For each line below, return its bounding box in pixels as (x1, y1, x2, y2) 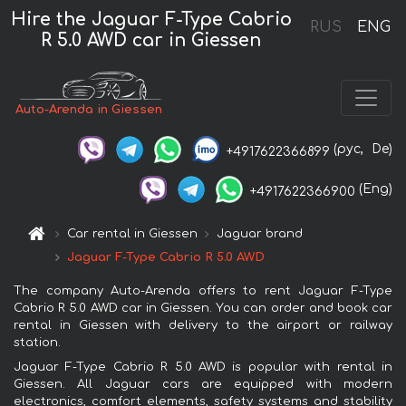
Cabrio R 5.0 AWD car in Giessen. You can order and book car (14, 302, 392, 315)
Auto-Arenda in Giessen (15, 102, 163, 116)
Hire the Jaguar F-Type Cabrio (10, 9, 292, 29)
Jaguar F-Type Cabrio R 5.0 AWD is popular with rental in (14, 361, 392, 374)
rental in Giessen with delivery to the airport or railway (14, 319, 392, 333)
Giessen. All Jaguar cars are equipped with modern (14, 378, 392, 391)
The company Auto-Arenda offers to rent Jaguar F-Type (14, 285, 392, 298)
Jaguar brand (217, 227, 304, 241)
